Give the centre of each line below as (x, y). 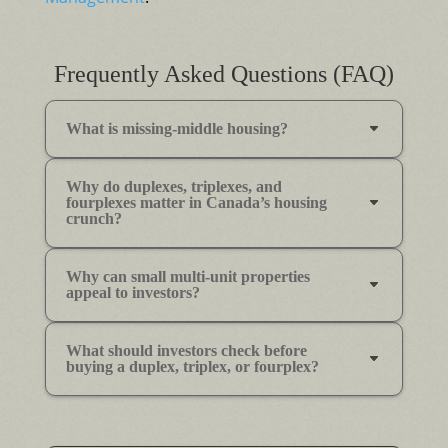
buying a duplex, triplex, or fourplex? (192, 366)
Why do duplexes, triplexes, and (173, 186)
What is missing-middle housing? (176, 128)
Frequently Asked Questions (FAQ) (223, 73)
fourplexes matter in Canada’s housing (196, 202)
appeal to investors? (132, 292)
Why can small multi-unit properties (187, 276)
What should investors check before (186, 350)
